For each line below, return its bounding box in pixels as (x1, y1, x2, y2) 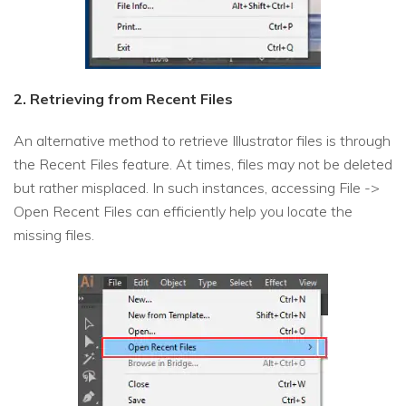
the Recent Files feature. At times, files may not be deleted (14, 155, 392, 174)
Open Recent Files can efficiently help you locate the (14, 202, 353, 221)
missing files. (14, 226, 94, 245)
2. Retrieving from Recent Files (14, 90, 233, 109)
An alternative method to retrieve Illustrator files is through (14, 131, 391, 150)
